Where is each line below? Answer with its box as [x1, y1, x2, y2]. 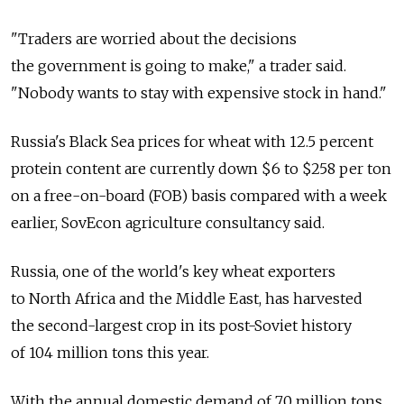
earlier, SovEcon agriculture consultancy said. [11, 214, 325, 233]
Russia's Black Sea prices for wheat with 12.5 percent [11, 133, 373, 151]
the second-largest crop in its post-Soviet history [11, 317, 352, 335]
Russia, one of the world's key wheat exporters [11, 262, 335, 281]
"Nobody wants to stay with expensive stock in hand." [11, 84, 387, 103]
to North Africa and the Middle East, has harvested [11, 289, 363, 308]
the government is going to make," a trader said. [11, 57, 346, 76]
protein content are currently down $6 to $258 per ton [11, 160, 391, 179]
